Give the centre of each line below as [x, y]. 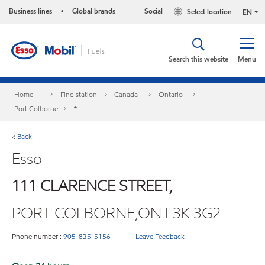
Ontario [170, 95]
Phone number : [37, 236]
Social [154, 11]
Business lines [30, 11]
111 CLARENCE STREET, [92, 185]
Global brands [94, 11]
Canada [126, 95]
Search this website [198, 59]
